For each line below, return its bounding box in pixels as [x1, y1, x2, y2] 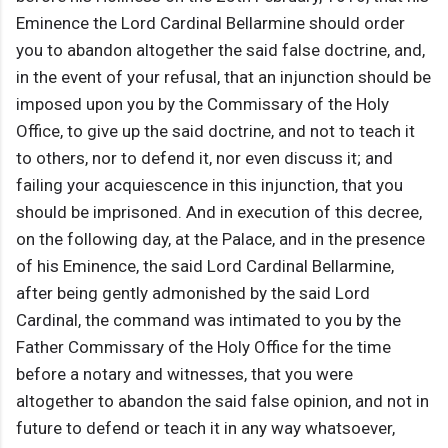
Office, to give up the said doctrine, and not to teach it [16, 121, 415, 142]
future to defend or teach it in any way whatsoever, [16, 418, 395, 439]
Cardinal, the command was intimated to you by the [16, 310, 401, 331]
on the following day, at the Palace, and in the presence [16, 229, 425, 250]
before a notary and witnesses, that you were [16, 364, 353, 385]
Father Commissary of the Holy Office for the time [16, 337, 391, 358]
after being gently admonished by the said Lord [16, 283, 370, 304]
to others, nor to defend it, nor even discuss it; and [16, 148, 393, 169]
